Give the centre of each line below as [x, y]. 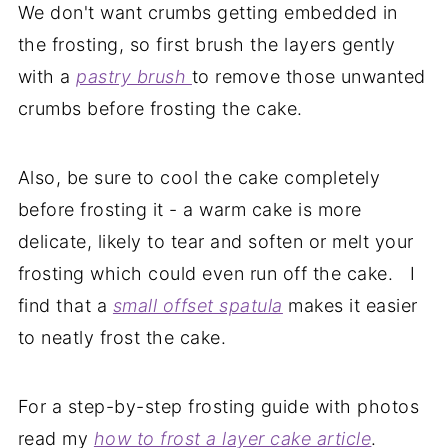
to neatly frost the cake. [122, 337]
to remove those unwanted [308, 76]
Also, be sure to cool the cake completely [199, 177]
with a [47, 76]
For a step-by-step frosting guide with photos [218, 406]
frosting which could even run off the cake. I [216, 273]
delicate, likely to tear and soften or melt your [215, 241]
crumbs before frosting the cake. [163, 108]
